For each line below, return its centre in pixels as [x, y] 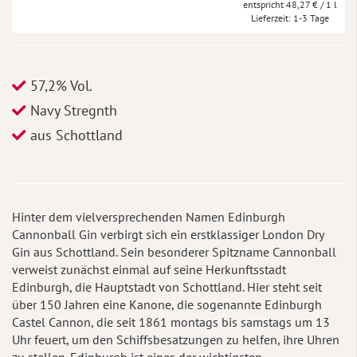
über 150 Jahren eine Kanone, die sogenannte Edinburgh [167, 304]
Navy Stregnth [72, 110]
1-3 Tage [311, 18]
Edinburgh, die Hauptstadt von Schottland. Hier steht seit [167, 286]
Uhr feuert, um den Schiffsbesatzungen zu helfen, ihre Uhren [176, 339]
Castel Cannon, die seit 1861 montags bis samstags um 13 [171, 322]
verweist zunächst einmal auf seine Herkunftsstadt [149, 269]
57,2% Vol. [59, 85]
